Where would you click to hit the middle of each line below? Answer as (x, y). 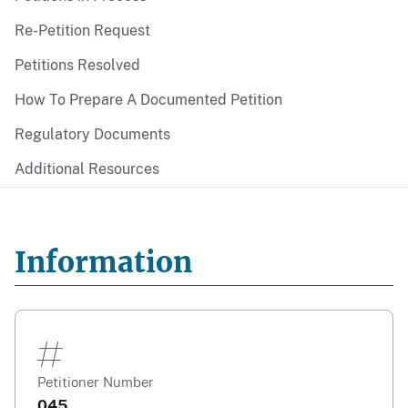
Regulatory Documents (92, 134)
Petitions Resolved (77, 65)
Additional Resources (87, 169)
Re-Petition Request (82, 31)
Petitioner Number (96, 382)
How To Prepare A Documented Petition (148, 100)
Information (103, 262)
